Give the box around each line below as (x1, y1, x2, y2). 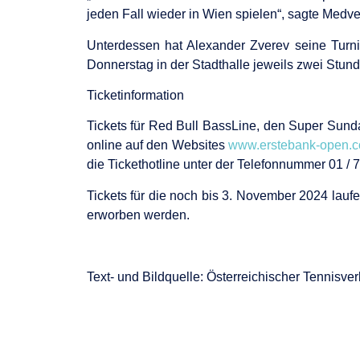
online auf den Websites (86, 138, 228, 153)
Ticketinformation (86, 88, 184, 102)
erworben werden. (86, 207, 190, 222)
